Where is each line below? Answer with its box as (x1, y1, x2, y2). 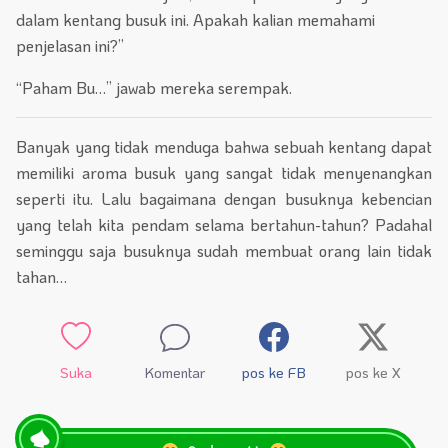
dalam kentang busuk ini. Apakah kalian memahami (16, 9, 375, 31)
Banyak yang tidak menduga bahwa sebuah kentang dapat (16, 136, 432, 158)
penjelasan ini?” (16, 35, 124, 57)
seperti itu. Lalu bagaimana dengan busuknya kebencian (16, 188, 432, 210)
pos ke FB (241, 363, 306, 383)
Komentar (144, 363, 205, 383)
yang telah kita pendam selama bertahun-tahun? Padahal (16, 214, 432, 236)
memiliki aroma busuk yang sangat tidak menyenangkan (16, 162, 432, 184)
